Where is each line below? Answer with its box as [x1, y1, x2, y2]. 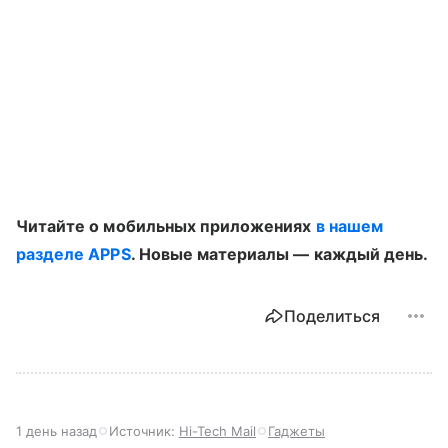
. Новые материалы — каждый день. [130, 243, 429, 264]
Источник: [109, 422, 179, 439]
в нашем [315, 215, 383, 236]
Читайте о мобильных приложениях [16, 215, 316, 236]
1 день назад [16, 422, 97, 439]
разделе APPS [16, 243, 131, 264]
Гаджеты [268, 422, 325, 439]
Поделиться [284, 305, 380, 326]
